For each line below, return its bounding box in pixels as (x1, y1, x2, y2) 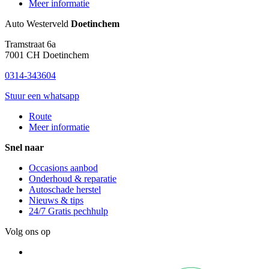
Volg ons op (5, 226, 50, 237)
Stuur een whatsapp (5, 91, 79, 101)
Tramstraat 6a (5, 39, 56, 50)
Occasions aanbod (29, 163, 98, 174)
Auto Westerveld (5, 19, 71, 29)
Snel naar (5, 142, 44, 153)
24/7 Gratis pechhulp (29, 206, 108, 217)
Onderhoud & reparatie (29, 174, 116, 184)
